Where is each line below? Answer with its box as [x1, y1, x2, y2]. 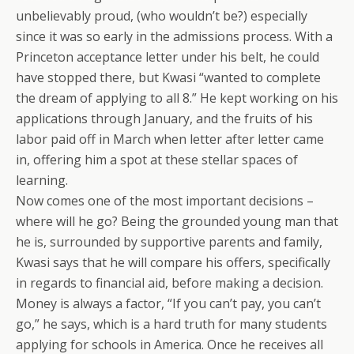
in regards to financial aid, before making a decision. [16, 274, 323, 292]
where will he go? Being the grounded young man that [16, 213, 338, 230]
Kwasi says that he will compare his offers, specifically [16, 254, 330, 271]
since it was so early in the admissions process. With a [16, 28, 333, 45]
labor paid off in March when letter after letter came [16, 130, 324, 148]
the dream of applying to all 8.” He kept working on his [16, 89, 338, 107]
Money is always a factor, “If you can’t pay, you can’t [16, 295, 321, 312]
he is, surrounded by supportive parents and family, [16, 233, 322, 250]
